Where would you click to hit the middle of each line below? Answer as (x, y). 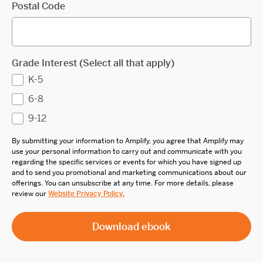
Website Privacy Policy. (86, 194)
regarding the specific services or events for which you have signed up (127, 162)
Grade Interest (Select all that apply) (93, 63)
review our (30, 194)
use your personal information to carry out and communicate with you (127, 152)
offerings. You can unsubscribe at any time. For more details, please (123, 183)
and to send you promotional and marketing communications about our (129, 173)
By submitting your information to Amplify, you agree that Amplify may (128, 141)
